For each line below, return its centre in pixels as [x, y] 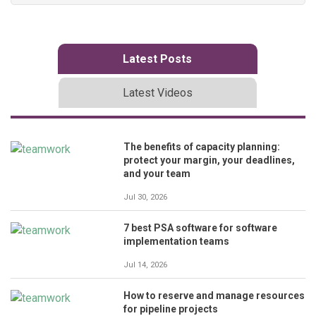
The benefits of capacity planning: [202, 147]
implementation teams [176, 242]
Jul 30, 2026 [145, 197]
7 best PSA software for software [200, 228]
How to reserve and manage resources [214, 296]
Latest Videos [157, 93]
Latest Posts [157, 59]
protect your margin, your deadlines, [209, 160]
